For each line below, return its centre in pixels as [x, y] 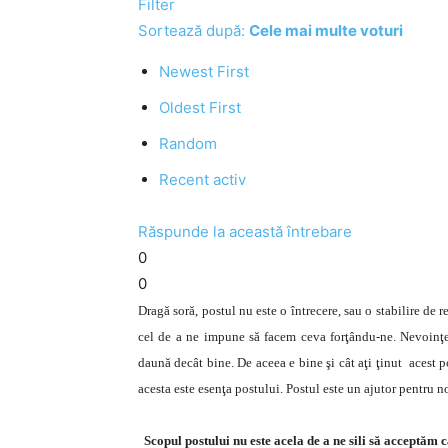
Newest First [204, 71]
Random [188, 143]
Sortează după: [193, 30]
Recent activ [202, 179]
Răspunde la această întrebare [245, 231]
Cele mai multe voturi [326, 30]
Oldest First [200, 107]
